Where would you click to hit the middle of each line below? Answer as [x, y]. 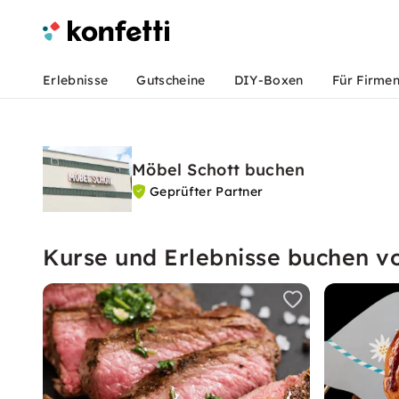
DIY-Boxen [269, 80]
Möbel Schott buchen [219, 170]
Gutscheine [171, 80]
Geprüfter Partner [207, 191]
